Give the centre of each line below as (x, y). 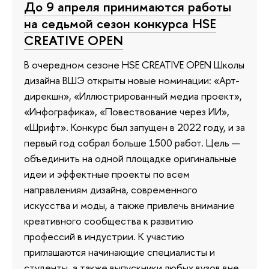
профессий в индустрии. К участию (104, 236)
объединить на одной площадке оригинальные (130, 158)
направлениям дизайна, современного (111, 189)
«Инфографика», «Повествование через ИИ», (127, 111)
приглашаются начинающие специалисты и (119, 252)
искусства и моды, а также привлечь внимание (129, 205)
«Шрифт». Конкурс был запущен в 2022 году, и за (134, 127)
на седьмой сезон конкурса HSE (120, 23)
